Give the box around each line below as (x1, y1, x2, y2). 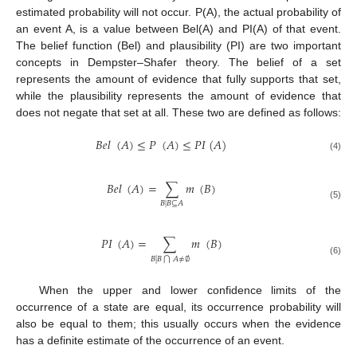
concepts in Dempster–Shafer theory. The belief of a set (16, 56, 341, 69)
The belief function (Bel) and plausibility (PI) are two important (16, 39, 341, 53)
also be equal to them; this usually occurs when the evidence (16, 316, 341, 330)
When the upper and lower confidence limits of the (38, 283, 341, 296)
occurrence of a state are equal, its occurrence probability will (16, 300, 341, 313)
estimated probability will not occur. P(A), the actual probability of (16, 6, 341, 19)
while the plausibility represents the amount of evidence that (16, 89, 341, 103)
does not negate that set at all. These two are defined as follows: (16, 106, 341, 120)
